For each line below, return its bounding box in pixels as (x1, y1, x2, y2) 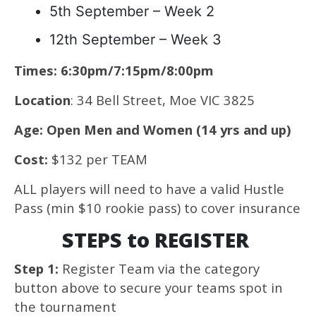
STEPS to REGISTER (62, 226, 254, 253)
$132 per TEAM (48, 150, 147, 168)
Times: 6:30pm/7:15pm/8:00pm (14, 61, 217, 79)
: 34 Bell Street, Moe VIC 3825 (71, 91, 255, 109)
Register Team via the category (59, 260, 260, 277)
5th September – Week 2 (49, 3, 214, 20)
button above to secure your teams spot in (14, 279, 283, 296)
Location (14, 91, 71, 109)
